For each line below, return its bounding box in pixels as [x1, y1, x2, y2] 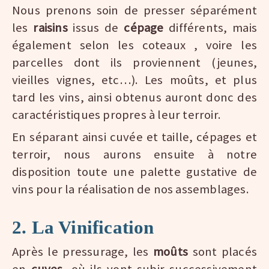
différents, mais [163, 20, 257, 36]
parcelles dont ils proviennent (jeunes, [12, 55, 257, 71]
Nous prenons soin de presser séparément [12, 2, 257, 19]
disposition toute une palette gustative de [12, 164, 257, 180]
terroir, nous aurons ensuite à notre [12, 147, 257, 163]
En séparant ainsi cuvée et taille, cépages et [12, 129, 257, 145]
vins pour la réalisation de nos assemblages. [12, 181, 249, 198]
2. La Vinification [12, 217, 154, 238]
